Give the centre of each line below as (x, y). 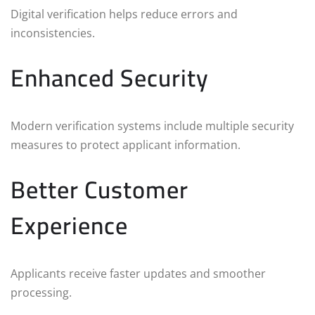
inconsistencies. (53, 33)
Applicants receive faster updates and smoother (138, 273)
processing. (41, 292)
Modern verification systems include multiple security (152, 126)
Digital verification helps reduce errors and (124, 14)
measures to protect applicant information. (126, 144)
